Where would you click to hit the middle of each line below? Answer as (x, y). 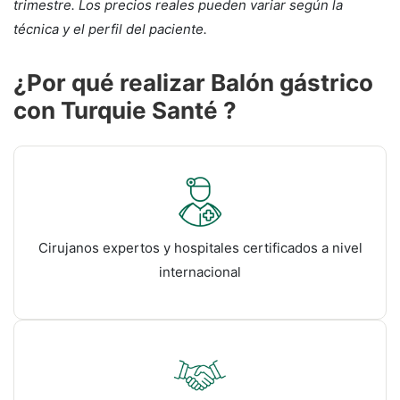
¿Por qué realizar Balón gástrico (193, 83)
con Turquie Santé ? (125, 110)
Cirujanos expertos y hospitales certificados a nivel (200, 248)
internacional (200, 272)
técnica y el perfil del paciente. (110, 29)
